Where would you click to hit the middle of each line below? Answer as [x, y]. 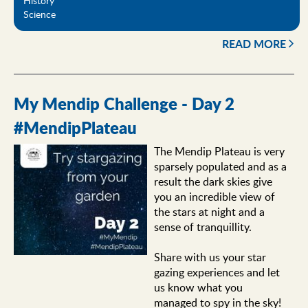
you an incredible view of [214, 196]
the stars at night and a [209, 211]
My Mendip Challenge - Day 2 [124, 103]
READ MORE [254, 43]
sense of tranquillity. [202, 227]
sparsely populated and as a [220, 166]
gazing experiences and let [217, 272]
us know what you [198, 287]
